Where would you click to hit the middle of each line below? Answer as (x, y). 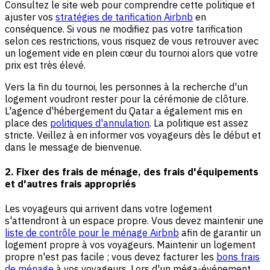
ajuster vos (30, 17)
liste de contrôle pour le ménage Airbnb (92, 233)
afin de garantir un (220, 233)
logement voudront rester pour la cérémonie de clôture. (127, 99)
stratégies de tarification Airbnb (124, 17)
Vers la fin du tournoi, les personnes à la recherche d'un (126, 86)
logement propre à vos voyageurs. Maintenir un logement (130, 245)
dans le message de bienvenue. (73, 147)
